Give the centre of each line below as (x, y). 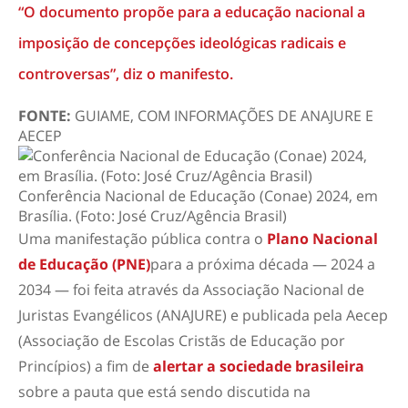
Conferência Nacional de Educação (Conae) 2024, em (198, 196)
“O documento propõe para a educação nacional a (192, 12)
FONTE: (45, 116)
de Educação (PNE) (84, 264)
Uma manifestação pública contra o (143, 239)
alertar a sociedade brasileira (259, 366)
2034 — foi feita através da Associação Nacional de (191, 290)
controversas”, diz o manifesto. (126, 74)
